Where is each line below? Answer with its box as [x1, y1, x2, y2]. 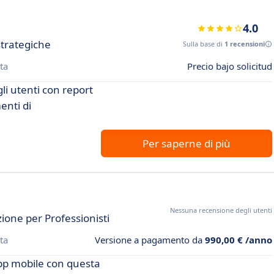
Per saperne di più [143, 136, 231, 150]
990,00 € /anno [205, 234, 272, 246]
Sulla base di [183, 39, 224, 48]
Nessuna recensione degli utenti [170, 206, 272, 215]
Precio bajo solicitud [187, 60, 272, 72]
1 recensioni [224, 39, 265, 48]
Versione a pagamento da [95, 234, 205, 246]
